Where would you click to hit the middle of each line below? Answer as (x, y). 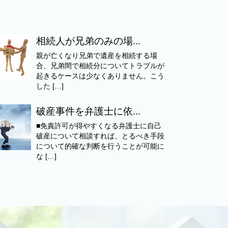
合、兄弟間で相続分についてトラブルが (100, 66)
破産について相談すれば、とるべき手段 (100, 136)
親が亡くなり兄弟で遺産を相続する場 (96, 55)
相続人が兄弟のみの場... (88, 41)
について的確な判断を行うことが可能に (100, 147)
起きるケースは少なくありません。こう (100, 76)
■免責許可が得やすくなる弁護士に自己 (98, 126)
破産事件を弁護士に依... (88, 111)
